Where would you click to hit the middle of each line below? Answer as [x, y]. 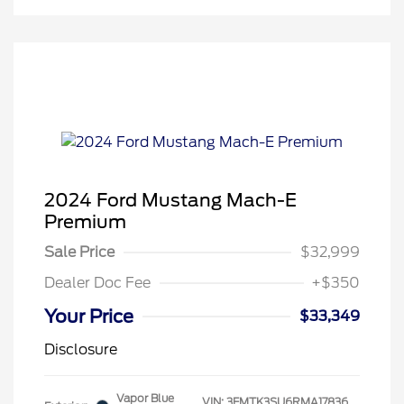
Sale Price [79, 252]
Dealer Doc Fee [97, 282]
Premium [85, 221]
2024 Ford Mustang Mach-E [170, 200]
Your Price [89, 316]
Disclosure [81, 349]
